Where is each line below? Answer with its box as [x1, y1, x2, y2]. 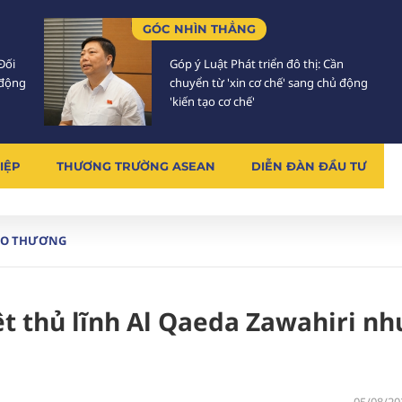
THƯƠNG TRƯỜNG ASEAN [57, 159, 215, 173]
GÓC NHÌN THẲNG [143, 22, 256, 36]
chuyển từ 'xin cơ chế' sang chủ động [170, 74, 368, 91]
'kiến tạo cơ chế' [170, 93, 255, 109]
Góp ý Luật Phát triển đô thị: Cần [170, 56, 344, 72]
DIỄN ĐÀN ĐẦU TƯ [251, 159, 366, 173]
